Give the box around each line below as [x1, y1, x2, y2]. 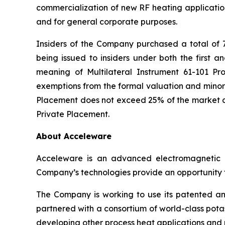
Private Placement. [36, 109, 109, 120]
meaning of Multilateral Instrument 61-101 [36, 67, 213, 77]
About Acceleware [36, 131, 111, 142]
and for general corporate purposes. [36, 17, 177, 27]
